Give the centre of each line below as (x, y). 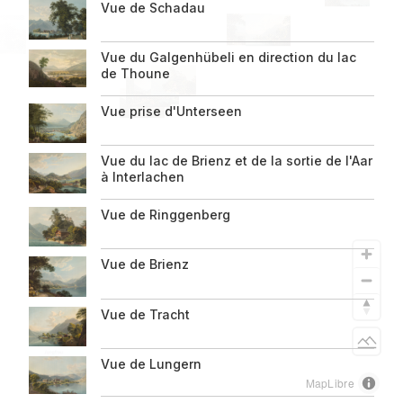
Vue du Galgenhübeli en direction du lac (228, 57)
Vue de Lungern (151, 364)
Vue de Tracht (145, 314)
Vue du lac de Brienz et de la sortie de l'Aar (237, 160)
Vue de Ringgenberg (166, 214)
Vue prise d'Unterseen (171, 111)
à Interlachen (143, 176)
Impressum (52, 91)
